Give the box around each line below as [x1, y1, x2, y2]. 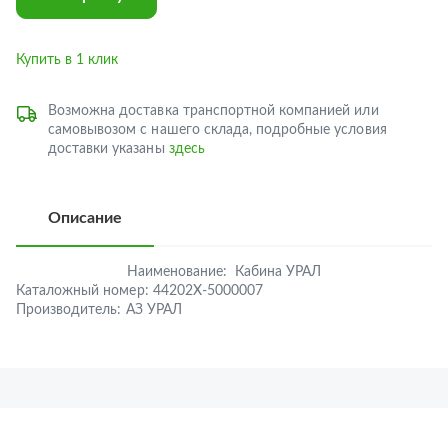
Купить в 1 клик [16, 53, 119, 67]
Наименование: [126, 265, 227, 279]
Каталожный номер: [16, 284, 149, 298]
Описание [48, 210, 123, 226]
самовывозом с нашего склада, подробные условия [48, 123, 387, 137]
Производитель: [16, 303, 122, 317]
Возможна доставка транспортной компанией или [48, 104, 379, 118]
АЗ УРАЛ [125, 303, 182, 317]
